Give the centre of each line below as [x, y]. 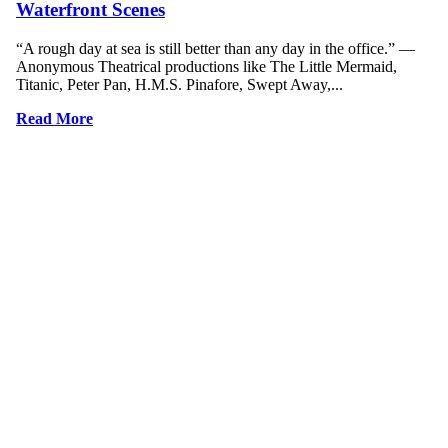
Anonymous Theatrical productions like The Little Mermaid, [206, 67]
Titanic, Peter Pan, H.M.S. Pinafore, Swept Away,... [179, 85]
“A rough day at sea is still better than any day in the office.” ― [215, 49]
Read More [54, 119]
